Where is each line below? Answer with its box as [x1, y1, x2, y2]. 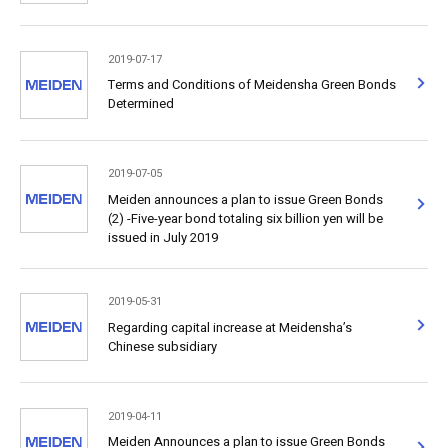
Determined [107, 94, 174, 114]
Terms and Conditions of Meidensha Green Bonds [107, 75, 396, 95]
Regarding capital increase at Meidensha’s [107, 317, 352, 337]
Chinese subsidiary [107, 336, 217, 356]
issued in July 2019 [107, 227, 218, 247]
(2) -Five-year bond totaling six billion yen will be [107, 208, 383, 228]
